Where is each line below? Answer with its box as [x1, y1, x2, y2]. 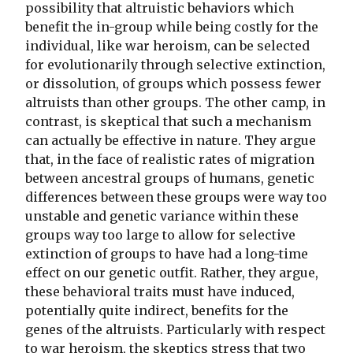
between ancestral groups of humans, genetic [25, 170, 314, 187]
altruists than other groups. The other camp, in [25, 95, 325, 111]
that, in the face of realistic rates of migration [25, 151, 314, 168]
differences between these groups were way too [25, 189, 327, 206]
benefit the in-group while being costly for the [25, 19, 318, 35]
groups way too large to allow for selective [25, 227, 295, 243]
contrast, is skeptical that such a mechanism [25, 113, 311, 130]
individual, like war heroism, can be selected [25, 38, 310, 54]
